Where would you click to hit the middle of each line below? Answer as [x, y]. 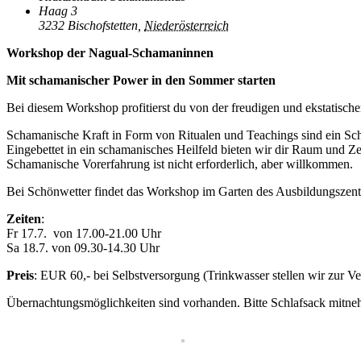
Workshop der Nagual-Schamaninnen [110, 53]
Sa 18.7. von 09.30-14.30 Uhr [83, 248]
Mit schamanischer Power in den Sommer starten [141, 81]
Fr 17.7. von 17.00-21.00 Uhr [84, 234]
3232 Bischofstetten [88, 26]
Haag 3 [58, 11]
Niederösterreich [187, 26]
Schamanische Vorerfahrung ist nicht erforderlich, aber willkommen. [180, 164]
